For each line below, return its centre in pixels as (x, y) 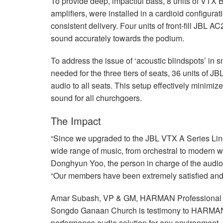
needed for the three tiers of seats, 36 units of (130, 73)
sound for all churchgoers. (96, 98)
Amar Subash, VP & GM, (95, 198)
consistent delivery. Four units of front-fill (122, 26)
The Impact (76, 121)
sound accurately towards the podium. (117, 38)
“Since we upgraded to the (98, 138)
